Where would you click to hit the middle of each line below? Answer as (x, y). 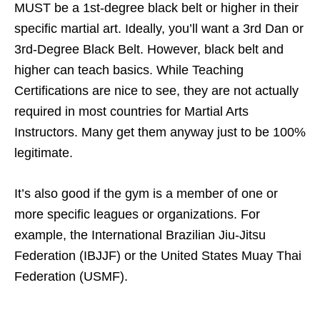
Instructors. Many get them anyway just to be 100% (160, 132)
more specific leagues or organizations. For (137, 214)
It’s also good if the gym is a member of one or (146, 193)
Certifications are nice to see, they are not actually (156, 90)
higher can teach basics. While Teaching (129, 70)
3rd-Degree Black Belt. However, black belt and (149, 49)
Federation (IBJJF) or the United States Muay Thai (158, 255)
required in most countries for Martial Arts (131, 111)
